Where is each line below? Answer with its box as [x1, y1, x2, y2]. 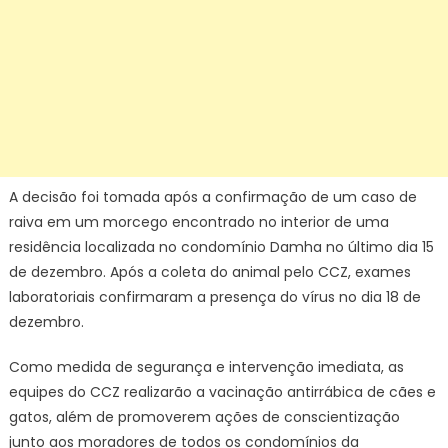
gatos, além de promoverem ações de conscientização [8, 407, 400, 427]
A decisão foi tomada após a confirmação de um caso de [8, 187, 417, 207]
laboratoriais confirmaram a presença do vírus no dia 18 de [8, 287, 421, 307]
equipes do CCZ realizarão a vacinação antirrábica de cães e [8, 382, 436, 402]
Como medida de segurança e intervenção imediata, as [8, 357, 404, 377]
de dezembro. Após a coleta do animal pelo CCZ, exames [8, 262, 411, 282]
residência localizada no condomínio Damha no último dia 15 [8, 237, 434, 257]
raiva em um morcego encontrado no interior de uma [8, 212, 389, 232]
